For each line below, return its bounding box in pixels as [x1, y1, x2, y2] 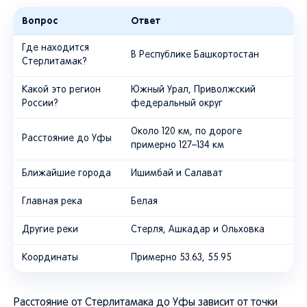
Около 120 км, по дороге [131, 127, 242, 136]
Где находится [22, 44, 89, 53]
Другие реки [22, 225, 78, 234]
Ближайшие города [22, 169, 111, 178]
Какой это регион [22, 86, 101, 95]
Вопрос [22, 15, 58, 26]
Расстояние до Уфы [22, 134, 112, 143]
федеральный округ [131, 99, 223, 108]
